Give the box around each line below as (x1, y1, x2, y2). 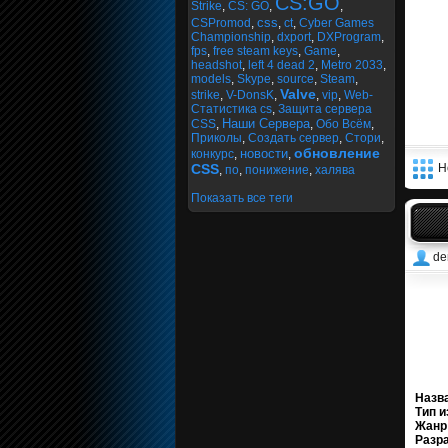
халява (314, 163, 355, 177)
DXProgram (316, 30, 381, 44)
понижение (244, 163, 309, 177)
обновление (293, 145, 380, 161)
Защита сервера (277, 102, 372, 116)
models (190, 72, 231, 86)
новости (239, 146, 288, 161)
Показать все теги (190, 191, 293, 205)
